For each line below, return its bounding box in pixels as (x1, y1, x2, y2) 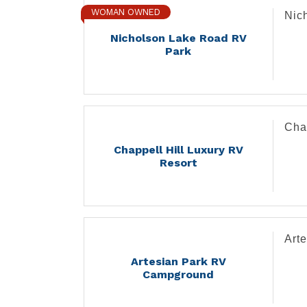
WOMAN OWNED (91, 7, 160, 18)
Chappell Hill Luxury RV (113, 143, 243, 156)
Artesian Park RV (130, 254, 226, 268)
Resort (159, 156, 197, 169)
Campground (143, 267, 214, 281)
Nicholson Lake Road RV (110, 31, 247, 45)
